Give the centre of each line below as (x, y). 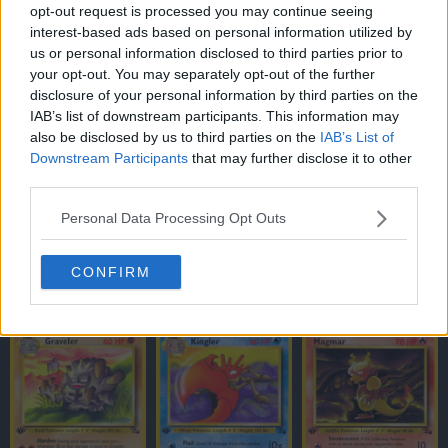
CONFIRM (111, 271)
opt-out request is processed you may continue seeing (201, 10)
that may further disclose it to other (300, 157)
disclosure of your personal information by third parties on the (224, 94)
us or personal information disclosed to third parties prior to (216, 52)
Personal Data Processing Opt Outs (173, 218)
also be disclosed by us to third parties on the (175, 136)
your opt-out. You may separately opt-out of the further (202, 73)
